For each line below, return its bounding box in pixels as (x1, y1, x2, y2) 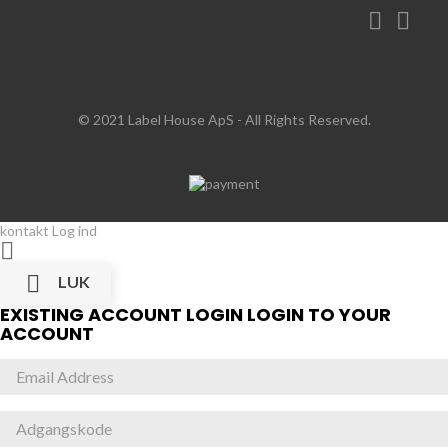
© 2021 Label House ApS (77, 110, 234, 128)
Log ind (52, 221, 97, 239)
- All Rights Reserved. (233, 110, 371, 128)
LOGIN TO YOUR (247, 301, 391, 327)
